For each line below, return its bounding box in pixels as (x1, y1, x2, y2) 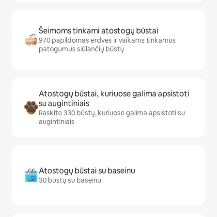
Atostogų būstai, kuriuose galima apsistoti (39, 89, 189, 99)
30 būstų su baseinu (39, 176, 101, 185)
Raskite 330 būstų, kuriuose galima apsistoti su (39, 108, 185, 117)
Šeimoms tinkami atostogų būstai (39, 26, 158, 36)
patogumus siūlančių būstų (39, 45, 124, 53)
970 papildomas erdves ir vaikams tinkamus (39, 36, 176, 45)
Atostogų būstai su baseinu (39, 166, 135, 176)
